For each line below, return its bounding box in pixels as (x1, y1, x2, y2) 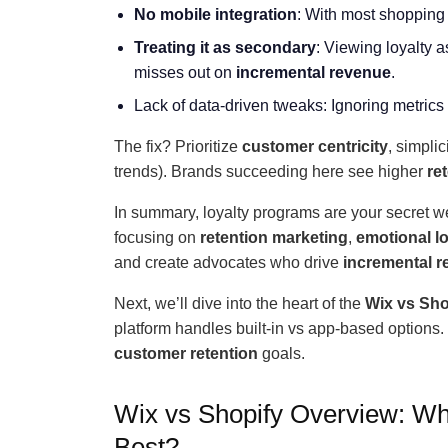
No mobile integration (134, 6, 297, 23)
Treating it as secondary (134, 39, 316, 56)
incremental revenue (236, 64, 391, 81)
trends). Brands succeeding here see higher (114, 163, 427, 180)
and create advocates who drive (114, 254, 343, 271)
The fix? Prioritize (114, 138, 242, 155)
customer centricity (242, 138, 388, 155)
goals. (258, 345, 305, 362)
